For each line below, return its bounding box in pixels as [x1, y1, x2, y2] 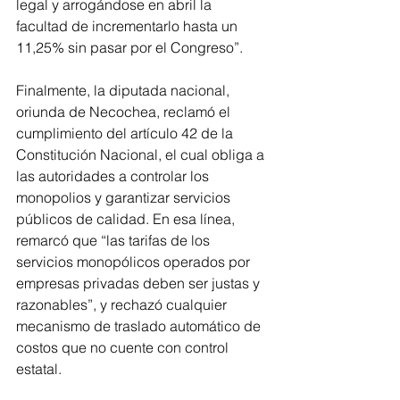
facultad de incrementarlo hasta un [16, 16, 241, 35]
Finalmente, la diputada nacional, [16, 80, 233, 99]
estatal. [16, 359, 62, 378]
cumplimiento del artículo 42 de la [16, 123, 237, 142]
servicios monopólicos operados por [16, 252, 254, 271]
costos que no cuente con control [16, 337, 232, 356]
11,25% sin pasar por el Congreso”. [16, 37, 243, 56]
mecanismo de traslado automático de [16, 316, 264, 335]
